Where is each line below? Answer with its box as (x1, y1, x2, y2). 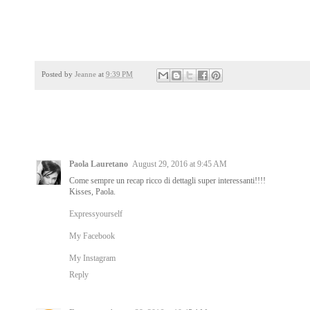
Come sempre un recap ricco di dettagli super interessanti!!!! (69, 175, 266, 185)
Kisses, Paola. (69, 186, 116, 197)
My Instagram (69, 253, 116, 263)
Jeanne (75, 69, 96, 78)
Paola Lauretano (69, 158, 128, 169)
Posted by (42, 69, 75, 78)
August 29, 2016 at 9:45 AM (132, 158, 227, 169)
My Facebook (69, 230, 115, 241)
